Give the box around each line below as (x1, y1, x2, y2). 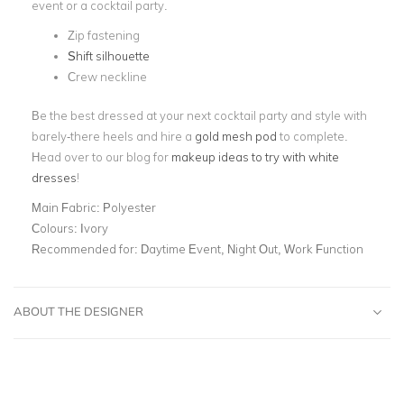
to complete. (277, 128, 348, 143)
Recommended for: (32, 241, 141, 256)
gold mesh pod (195, 128, 277, 143)
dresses (32, 170, 77, 185)
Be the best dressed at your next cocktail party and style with (32, 107, 367, 123)
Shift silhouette (68, 49, 150, 63)
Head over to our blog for (32, 149, 169, 164)
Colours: (32, 220, 80, 235)
